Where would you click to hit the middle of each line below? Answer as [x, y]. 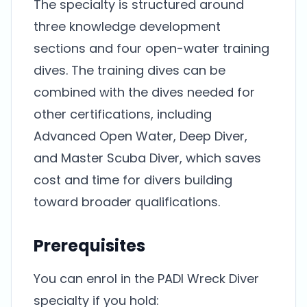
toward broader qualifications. [127, 202]
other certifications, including [123, 114]
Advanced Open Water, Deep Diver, [140, 136]
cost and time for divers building [133, 180]
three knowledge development [127, 26]
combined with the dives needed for [144, 92]
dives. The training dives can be [130, 70]
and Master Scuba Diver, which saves [147, 158]
